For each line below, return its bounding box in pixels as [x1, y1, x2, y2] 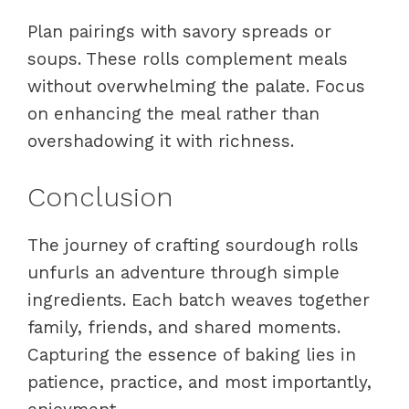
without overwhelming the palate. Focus [27, 75, 365, 97]
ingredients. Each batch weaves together [27, 289, 370, 310]
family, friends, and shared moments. [27, 317, 341, 338]
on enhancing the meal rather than [27, 102, 320, 124]
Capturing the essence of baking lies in [27, 344, 356, 365]
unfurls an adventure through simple [27, 262, 340, 283]
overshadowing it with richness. [27, 130, 294, 152]
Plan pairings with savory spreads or [27, 20, 331, 42]
